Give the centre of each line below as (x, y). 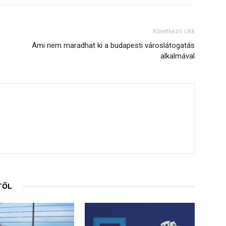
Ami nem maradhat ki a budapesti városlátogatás (113, 45)
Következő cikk (174, 31)
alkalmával (178, 56)
